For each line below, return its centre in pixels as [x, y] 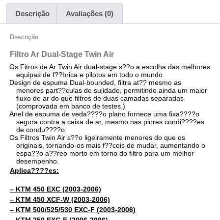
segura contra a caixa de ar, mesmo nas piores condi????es [110, 122]
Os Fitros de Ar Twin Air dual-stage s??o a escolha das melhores [110, 67]
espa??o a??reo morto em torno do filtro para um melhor [105, 153]
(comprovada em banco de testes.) [71, 106]
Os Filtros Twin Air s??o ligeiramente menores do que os [97, 138]
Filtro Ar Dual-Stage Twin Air [62, 55]
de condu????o [41, 130]
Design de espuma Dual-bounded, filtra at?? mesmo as [95, 83]
